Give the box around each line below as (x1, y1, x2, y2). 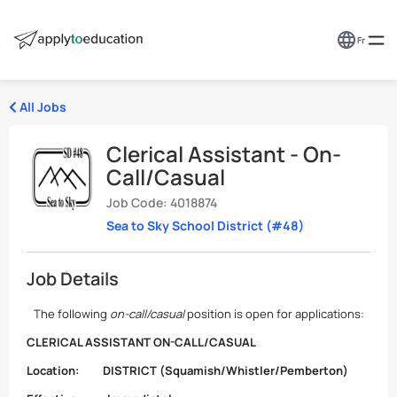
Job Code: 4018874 (106, 194, 217, 211)
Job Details (27, 267, 119, 291)
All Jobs (17, 98, 66, 115)
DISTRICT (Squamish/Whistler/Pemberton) (103, 362, 348, 378)
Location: (27, 362, 82, 378)
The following (33, 306, 110, 322)
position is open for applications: (186, 306, 364, 322)
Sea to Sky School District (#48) (106, 217, 304, 234)
